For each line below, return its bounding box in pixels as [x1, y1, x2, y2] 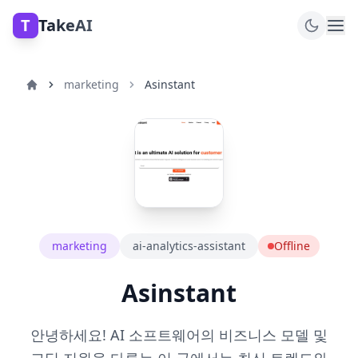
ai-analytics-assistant [132, 238, 245, 253]
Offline [273, 238, 310, 253]
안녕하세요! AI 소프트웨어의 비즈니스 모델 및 [30, 325, 328, 344]
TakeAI [38, 14, 93, 36]
